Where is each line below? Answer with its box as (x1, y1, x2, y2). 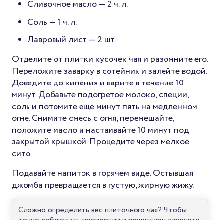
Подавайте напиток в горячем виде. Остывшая (12, 166, 193, 180)
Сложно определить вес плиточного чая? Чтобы (18, 204, 187, 216)
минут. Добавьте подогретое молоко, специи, (12, 88, 189, 101)
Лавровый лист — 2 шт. (27, 33, 116, 46)
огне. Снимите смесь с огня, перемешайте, (12, 111, 174, 125)
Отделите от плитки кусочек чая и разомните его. (12, 53, 208, 66)
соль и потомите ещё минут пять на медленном (12, 100, 197, 113)
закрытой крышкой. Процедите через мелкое (12, 135, 189, 148)
